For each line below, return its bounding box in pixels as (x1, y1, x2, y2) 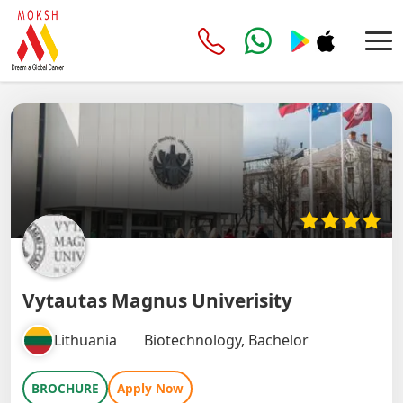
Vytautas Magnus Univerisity (22, 287, 292, 313)
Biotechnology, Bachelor (143, 329, 309, 350)
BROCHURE (31, 380, 99, 398)
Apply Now (116, 380, 184, 398)
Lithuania (53, 329, 117, 350)
